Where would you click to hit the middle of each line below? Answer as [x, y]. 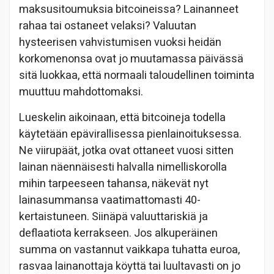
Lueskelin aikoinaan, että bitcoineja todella [122, 117]
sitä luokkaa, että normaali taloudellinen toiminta [137, 75]
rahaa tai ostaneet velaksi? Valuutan [108, 26]
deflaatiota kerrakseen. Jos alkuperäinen [118, 233]
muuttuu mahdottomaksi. [81, 92]
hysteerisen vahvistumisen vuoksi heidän [120, 42]
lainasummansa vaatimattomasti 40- [110, 200]
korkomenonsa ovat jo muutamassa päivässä [131, 59]
